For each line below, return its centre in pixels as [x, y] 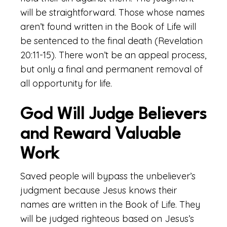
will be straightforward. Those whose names [112, 12]
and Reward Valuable [101, 135]
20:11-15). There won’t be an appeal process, [113, 55]
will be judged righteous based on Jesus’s [107, 219]
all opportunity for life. [66, 83]
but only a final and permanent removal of [111, 69]
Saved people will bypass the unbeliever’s [108, 176]
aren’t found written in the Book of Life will [108, 27]
